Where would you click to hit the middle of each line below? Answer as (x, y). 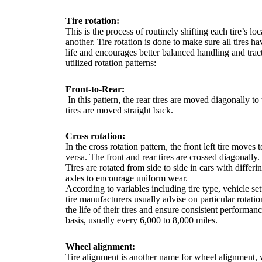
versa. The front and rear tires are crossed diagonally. (163, 157)
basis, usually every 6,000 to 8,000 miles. (142, 220)
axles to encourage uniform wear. (127, 178)
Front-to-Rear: (95, 89)
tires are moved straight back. (119, 110)
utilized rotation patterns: (111, 63)
